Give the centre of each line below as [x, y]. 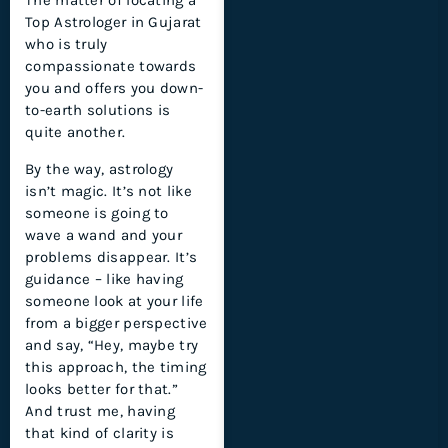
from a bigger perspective [116, 322]
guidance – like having [104, 278]
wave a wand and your [104, 234]
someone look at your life [114, 300]
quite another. [75, 132]
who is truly [66, 44]
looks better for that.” [101, 388]
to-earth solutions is [98, 110]
